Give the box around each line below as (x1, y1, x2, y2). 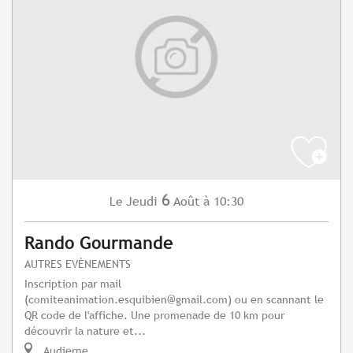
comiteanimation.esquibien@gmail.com (28, 292, 228, 307)
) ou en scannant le (228, 292, 324, 307)
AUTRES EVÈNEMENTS (24, 257, 131, 271)
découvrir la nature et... (24, 324, 146, 338)
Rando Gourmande (24, 233, 173, 254)
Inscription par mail (24, 277, 121, 291)
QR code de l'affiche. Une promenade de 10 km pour (24, 308, 284, 322)
